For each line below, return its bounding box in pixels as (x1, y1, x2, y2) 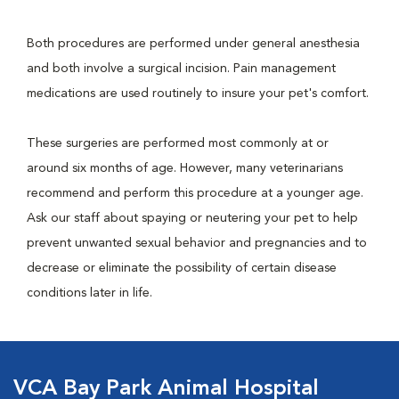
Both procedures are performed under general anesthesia (27, 37, 360, 50)
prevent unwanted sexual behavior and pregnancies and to (27, 237, 367, 249)
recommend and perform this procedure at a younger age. (27, 187, 363, 199)
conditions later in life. (27, 287, 152, 299)
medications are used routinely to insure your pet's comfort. (27, 87, 369, 100)
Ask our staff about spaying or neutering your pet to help (27, 212, 358, 224)
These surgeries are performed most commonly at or (27, 137, 329, 150)
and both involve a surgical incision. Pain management (27, 62, 336, 75)
